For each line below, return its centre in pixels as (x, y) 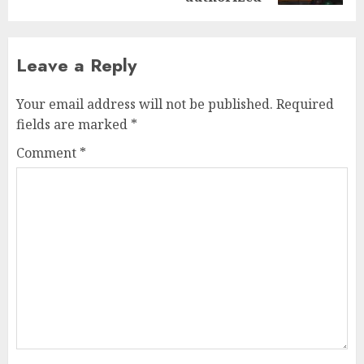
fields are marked (74, 125)
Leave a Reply (76, 65)
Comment (48, 153)
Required (305, 104)
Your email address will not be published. (145, 104)
